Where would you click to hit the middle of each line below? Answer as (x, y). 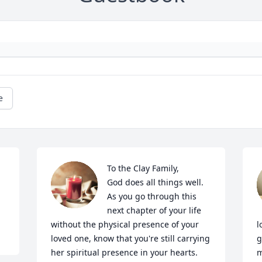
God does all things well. (156, 182)
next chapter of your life (154, 211)
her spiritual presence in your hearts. (125, 253)
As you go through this (152, 196)
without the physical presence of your (125, 225)
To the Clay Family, (144, 168)
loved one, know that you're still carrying (131, 239)
